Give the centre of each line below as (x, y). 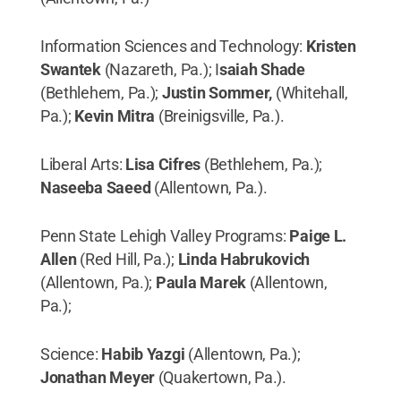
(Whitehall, (310, 92)
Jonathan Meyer (98, 377)
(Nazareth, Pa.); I (162, 69)
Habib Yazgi (145, 354)
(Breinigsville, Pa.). (221, 115)
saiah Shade (262, 69)
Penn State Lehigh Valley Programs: (165, 235)
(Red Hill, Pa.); (127, 259)
